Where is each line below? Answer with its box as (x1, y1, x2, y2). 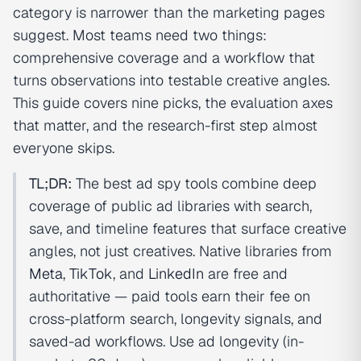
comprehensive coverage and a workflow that (13, 48, 315, 68)
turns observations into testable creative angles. (13, 71, 330, 90)
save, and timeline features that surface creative (29, 219, 346, 239)
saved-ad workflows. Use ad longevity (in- (29, 332, 304, 351)
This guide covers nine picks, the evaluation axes (13, 93, 333, 113)
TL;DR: (29, 174, 72, 193)
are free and (204, 264, 288, 284)
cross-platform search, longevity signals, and (29, 309, 322, 329)
